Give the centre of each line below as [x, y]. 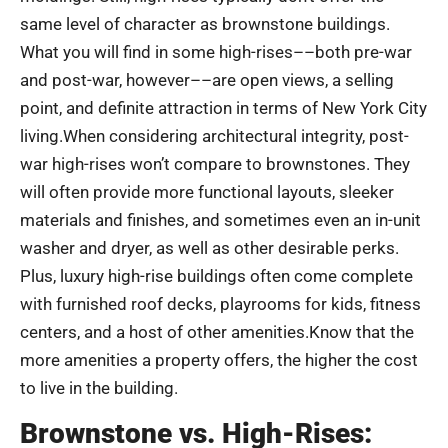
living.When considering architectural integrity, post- [214, 136]
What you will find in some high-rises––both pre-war [216, 52]
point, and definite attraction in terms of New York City [223, 108]
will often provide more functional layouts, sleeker [207, 192]
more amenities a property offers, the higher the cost [219, 360]
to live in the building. [99, 388]
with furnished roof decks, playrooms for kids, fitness [220, 304]
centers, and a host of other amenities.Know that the [217, 332]
